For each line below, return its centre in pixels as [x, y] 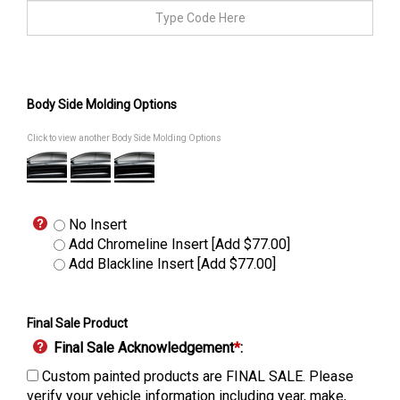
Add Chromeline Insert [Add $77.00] [178, 244]
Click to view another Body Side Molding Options [124, 137]
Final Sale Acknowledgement [144, 347]
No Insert [96, 224]
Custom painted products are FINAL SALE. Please [196, 376]
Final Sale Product [77, 323]
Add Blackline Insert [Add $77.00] [171, 263]
